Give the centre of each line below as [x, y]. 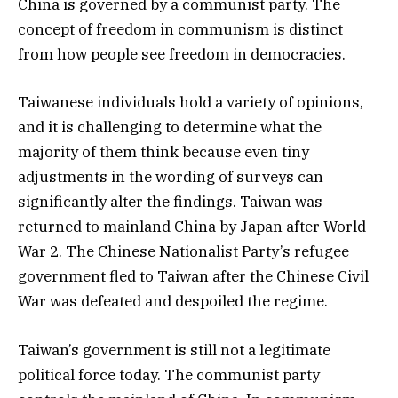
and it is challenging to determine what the [170, 127]
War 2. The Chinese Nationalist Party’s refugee [183, 252]
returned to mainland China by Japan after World [192, 227]
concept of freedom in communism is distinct [180, 30]
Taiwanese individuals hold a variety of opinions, [191, 103]
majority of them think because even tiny [163, 152]
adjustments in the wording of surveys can [171, 177]
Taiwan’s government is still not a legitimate [174, 350]
